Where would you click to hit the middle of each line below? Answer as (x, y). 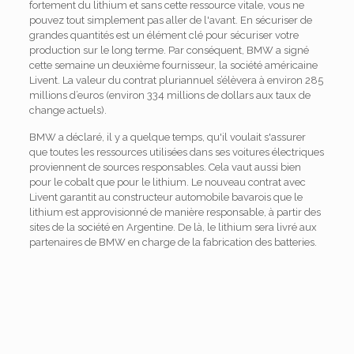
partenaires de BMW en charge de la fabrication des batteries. (173, 242)
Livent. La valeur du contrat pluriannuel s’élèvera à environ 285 (176, 80)
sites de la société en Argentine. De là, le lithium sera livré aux (173, 227)
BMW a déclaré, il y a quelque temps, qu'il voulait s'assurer (167, 137)
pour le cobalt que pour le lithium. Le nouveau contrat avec (167, 182)
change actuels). (68, 110)
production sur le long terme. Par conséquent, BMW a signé (169, 50)
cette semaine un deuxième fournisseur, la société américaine (173, 65)
